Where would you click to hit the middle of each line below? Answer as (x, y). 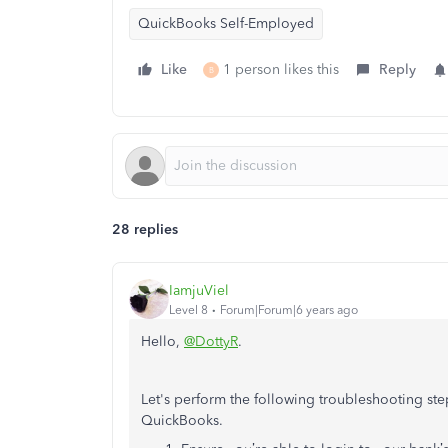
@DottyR (211, 341)
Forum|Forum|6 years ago (289, 309)
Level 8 (188, 309)
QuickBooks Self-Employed (226, 23)
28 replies (145, 229)
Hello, (162, 341)
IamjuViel (199, 290)
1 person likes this (281, 69)
